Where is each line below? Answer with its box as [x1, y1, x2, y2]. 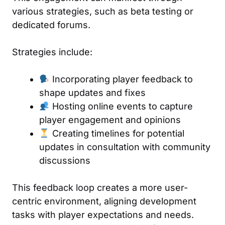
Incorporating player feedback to [49, 73, 193, 84]
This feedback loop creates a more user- [12, 182, 188, 193]
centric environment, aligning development [12, 195, 196, 206]
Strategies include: [12, 46, 92, 57]
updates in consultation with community [39, 141, 210, 152]
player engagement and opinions [39, 114, 181, 125]
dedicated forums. [12, 19, 90, 30]
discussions [39, 155, 90, 166]
